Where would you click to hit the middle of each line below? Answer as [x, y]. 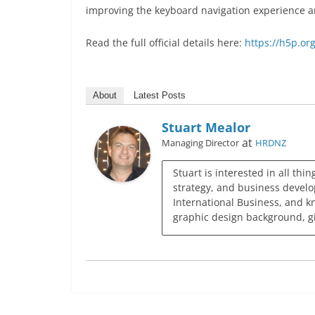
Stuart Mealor [206, 127]
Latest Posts [160, 95]
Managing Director [200, 143]
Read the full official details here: [165, 43]
